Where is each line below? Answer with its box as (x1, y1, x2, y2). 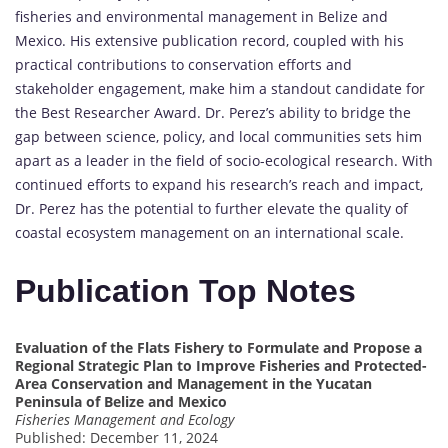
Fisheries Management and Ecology (15, 409, 234, 429)
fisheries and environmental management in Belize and (15, 6, 388, 26)
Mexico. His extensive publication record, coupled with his (15, 30, 404, 50)
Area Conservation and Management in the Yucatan (15, 373, 372, 393)
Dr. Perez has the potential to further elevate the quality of (15, 198, 408, 218)
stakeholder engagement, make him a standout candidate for (15, 78, 425, 98)
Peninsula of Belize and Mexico (15, 391, 227, 411)
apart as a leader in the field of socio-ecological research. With (15, 150, 433, 170)
